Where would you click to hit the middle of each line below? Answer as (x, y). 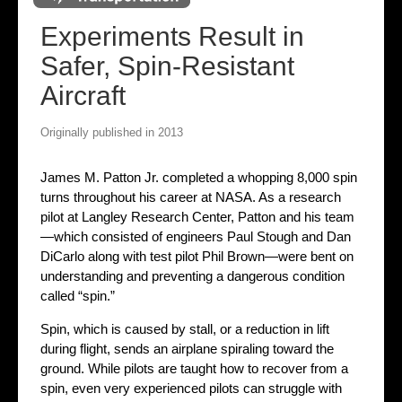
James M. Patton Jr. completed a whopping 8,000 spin (199, 178)
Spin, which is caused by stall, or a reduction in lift (185, 329)
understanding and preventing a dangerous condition (192, 276)
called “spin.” (78, 296)
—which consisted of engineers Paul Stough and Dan (196, 237)
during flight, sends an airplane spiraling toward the (187, 349)
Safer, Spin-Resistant (167, 66)
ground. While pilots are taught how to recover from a (194, 369)
